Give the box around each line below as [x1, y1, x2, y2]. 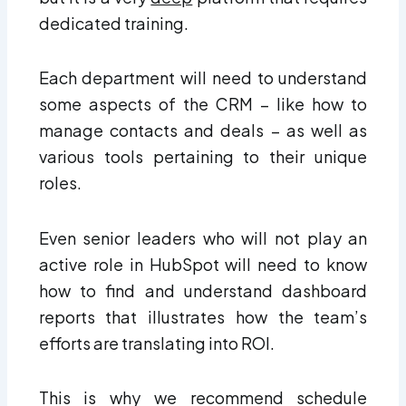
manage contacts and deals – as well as [38, 120, 368, 141]
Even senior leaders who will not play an [38, 227, 368, 248]
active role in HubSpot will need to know [38, 253, 368, 275]
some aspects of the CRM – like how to [38, 93, 368, 115]
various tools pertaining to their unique [38, 146, 368, 168]
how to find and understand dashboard [38, 279, 368, 301]
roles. [38, 172, 82, 194]
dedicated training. [38, 12, 188, 34]
